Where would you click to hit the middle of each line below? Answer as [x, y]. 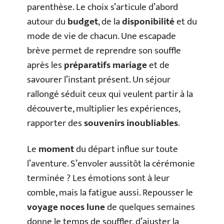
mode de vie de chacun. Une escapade [101, 36]
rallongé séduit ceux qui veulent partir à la [110, 94]
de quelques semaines [150, 207]
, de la [110, 22]
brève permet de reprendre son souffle [104, 51]
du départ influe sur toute [126, 149]
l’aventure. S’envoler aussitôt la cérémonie [111, 163]
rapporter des [55, 123]
